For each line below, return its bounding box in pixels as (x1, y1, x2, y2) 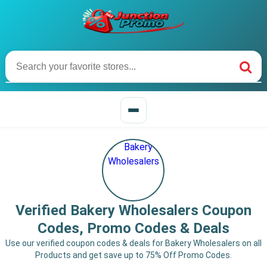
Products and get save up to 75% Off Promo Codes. (35, 250, 232, 260)
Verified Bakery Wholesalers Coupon (15, 202, 252, 219)
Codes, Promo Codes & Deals (37, 220, 229, 237)
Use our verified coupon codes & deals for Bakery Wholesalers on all (5, 238, 262, 248)
